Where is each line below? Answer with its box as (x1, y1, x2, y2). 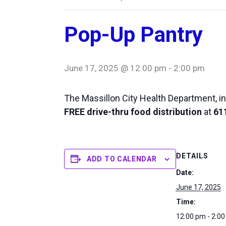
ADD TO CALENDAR (87, 155, 157, 163)
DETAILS (176, 152, 208, 160)
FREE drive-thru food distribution (64, 106, 202, 118)
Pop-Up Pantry (64, 22, 203, 47)
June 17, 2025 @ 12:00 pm (64, 63, 166, 74)
